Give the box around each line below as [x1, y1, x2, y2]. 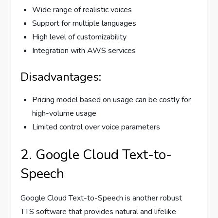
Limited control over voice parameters [32, 122, 161, 133]
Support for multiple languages [32, 18, 137, 29]
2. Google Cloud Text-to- [20, 145, 172, 164]
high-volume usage [32, 108, 97, 119]
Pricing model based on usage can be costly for [32, 94, 191, 106]
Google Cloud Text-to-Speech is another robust [20, 193, 182, 204]
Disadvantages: [20, 69, 102, 85]
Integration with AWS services [32, 45, 136, 56]
